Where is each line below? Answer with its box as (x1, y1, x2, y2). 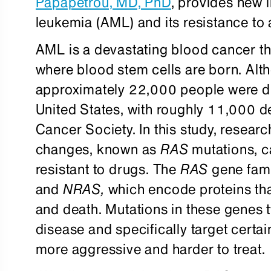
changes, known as (35, 140, 161, 158)
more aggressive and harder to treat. (35, 240, 266, 258)
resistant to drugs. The (35, 160, 180, 178)
